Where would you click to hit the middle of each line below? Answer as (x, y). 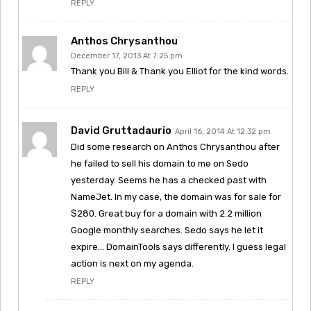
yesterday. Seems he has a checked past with (169, 180)
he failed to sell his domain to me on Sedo (160, 163)
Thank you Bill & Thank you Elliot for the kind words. (180, 71)
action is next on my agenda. (132, 263)
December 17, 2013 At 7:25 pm (127, 56)
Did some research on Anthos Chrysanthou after (175, 146)
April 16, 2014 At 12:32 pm (223, 131)
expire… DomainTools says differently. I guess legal (178, 246)
